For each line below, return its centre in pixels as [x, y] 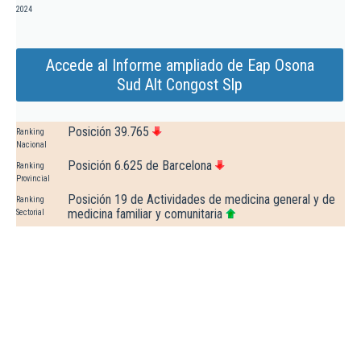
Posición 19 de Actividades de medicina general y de [201, 200]
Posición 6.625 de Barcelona [140, 166]
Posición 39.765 [108, 132]
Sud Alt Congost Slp [180, 85]
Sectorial [30, 213]
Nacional [31, 145]
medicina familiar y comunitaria [145, 214]
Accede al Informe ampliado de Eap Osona [180, 66]
